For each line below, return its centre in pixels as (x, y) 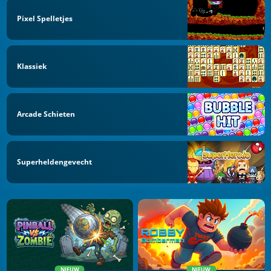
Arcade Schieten (46, 114)
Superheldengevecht (54, 162)
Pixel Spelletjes (45, 19)
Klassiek (32, 67)
